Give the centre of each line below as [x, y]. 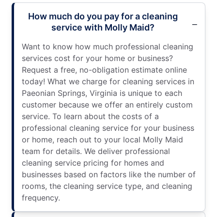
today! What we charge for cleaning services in [108, 81]
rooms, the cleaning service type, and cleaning [107, 186]
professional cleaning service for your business [108, 128]
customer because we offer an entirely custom [107, 104]
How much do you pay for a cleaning [103, 16]
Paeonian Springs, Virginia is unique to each [102, 93]
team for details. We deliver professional [96, 151]
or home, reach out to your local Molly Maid [102, 139]
